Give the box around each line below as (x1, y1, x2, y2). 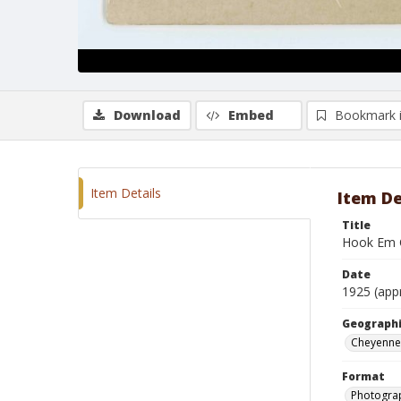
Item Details (90, 184, 161, 201)
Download (114, 107, 181, 124)
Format (342, 369, 385, 384)
